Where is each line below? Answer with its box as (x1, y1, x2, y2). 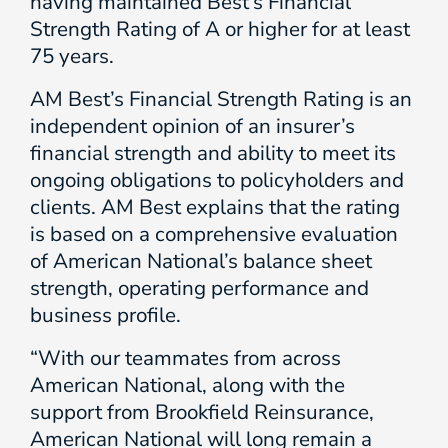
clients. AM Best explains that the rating (30, 193, 400, 221)
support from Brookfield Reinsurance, (30, 398, 374, 426)
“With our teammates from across (30, 344, 341, 372)
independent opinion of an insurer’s (30, 112, 355, 140)
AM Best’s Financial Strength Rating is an (30, 85, 412, 113)
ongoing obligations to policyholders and (30, 166, 404, 194)
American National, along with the (30, 371, 345, 399)
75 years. (30, 42, 114, 70)
